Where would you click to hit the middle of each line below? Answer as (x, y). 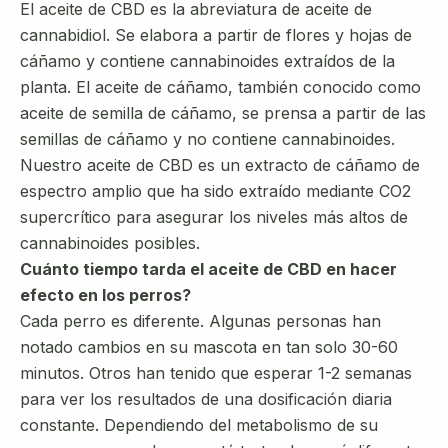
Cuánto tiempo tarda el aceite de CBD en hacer (208, 269)
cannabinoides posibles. (110, 243)
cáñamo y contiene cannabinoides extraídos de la (207, 61)
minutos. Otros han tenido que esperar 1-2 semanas (216, 373)
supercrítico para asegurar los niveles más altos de (214, 217)
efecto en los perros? (105, 295)
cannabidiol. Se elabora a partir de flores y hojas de (216, 35)
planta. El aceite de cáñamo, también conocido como (220, 87)
